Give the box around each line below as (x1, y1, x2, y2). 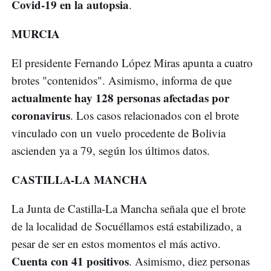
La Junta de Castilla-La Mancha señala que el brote (11, 201, 246, 217)
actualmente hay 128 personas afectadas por (11, 90, 229, 106)
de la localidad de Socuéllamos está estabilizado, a (11, 218, 241, 234)
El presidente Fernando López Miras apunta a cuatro (11, 55, 253, 71)
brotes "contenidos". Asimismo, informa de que (11, 73, 232, 88)
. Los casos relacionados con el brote (70, 108, 239, 123)
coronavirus (11, 107, 70, 124)
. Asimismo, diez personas (129, 253, 250, 269)
